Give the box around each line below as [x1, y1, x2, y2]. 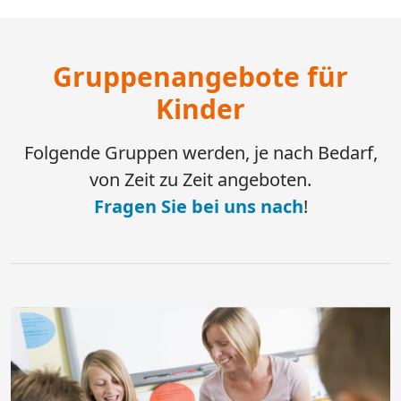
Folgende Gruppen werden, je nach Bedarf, [23, 140, 378, 165]
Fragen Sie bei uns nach [93, 193, 303, 218]
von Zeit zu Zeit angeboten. [90, 166, 311, 192]
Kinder [156, 90, 245, 127]
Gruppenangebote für [53, 57, 348, 95]
